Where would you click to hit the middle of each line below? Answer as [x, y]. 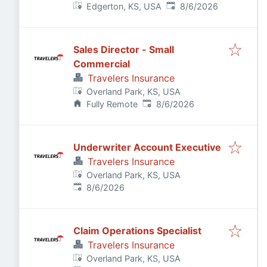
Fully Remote [112, 104]
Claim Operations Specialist [137, 231]
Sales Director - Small [111, 49]
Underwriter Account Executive [177, 147]
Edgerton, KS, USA [124, 6]
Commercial [102, 64]
